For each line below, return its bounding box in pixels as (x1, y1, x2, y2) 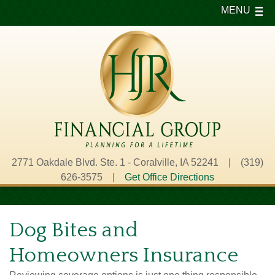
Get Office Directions (125, 172, 214, 182)
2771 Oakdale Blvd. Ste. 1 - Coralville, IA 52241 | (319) (12, 157, 263, 168)
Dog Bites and (9, 219, 138, 242)
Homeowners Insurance (9, 244, 238, 267)
